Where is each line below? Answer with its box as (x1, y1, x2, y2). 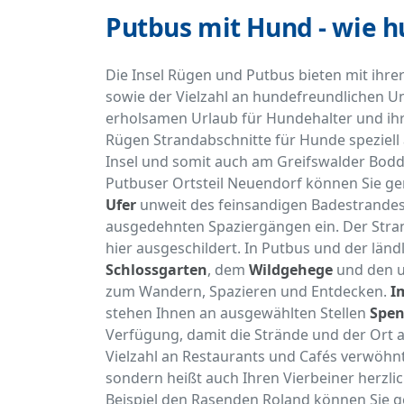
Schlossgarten (106, 260, 207, 280)
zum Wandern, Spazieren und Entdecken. (106, 281, 390, 302)
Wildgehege (249, 260, 333, 280)
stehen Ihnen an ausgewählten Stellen (106, 303, 370, 324)
